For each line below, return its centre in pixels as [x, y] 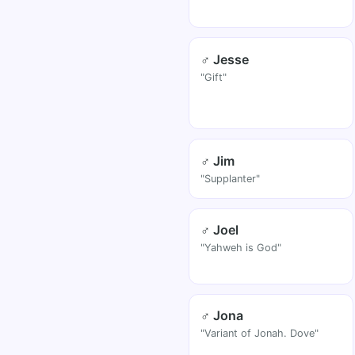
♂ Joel [220, 230]
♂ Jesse [225, 59]
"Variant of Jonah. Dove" [260, 334]
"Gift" [214, 77]
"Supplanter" [231, 178]
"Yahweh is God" [241, 248]
